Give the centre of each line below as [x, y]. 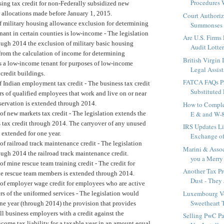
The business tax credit [118, 83]
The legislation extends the [108, 113]
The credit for [116, 163]
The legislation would [108, 193]
